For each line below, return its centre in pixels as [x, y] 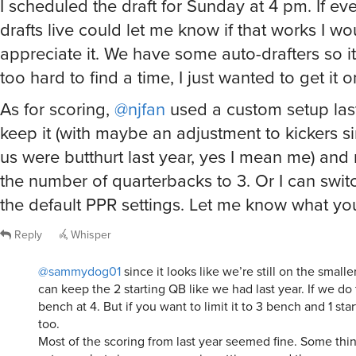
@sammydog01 [79, 271]
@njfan [140, 109]
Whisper [89, 234]
